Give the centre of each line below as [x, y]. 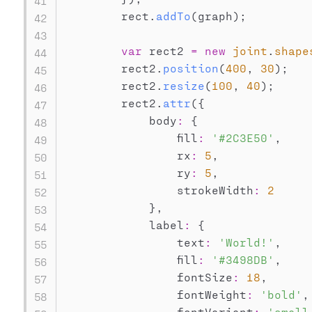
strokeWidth [159, 190]
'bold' [281, 294]
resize [184, 85]
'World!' [246, 242]
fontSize [149, 277]
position [190, 68]
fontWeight [156, 294]
